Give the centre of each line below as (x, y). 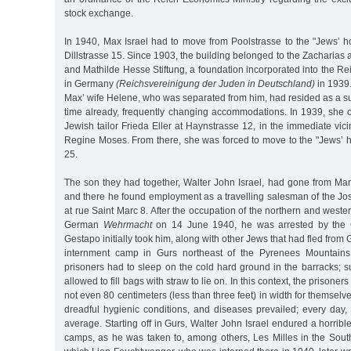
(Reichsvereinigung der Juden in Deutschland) (215, 83)
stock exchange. (99, 13)
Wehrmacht (127, 224)
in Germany (90, 83)
